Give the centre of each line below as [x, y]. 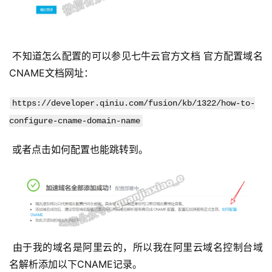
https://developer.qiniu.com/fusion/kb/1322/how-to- [134, 104]
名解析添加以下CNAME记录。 [77, 264]
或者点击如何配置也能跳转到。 [82, 150]
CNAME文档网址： [53, 73]
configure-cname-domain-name [75, 121]
